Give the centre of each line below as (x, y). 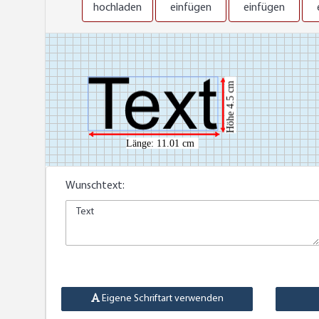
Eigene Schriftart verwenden (161, 299)
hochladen (117, 7)
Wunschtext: (95, 185)
